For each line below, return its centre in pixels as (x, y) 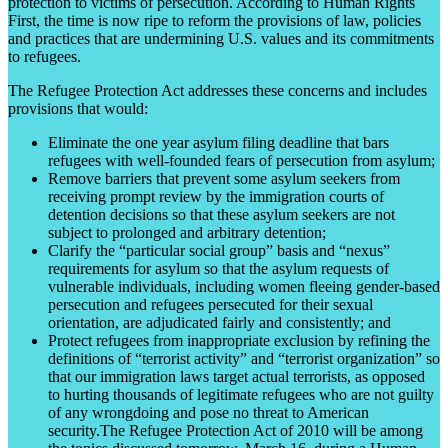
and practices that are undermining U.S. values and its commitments (221, 38)
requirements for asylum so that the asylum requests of (218, 268)
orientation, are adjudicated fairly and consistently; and (219, 322)
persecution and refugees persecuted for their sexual (210, 304)
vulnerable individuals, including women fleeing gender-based (244, 286)
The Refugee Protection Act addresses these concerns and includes (217, 90)
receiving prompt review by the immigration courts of (216, 196)
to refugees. (44, 56)
